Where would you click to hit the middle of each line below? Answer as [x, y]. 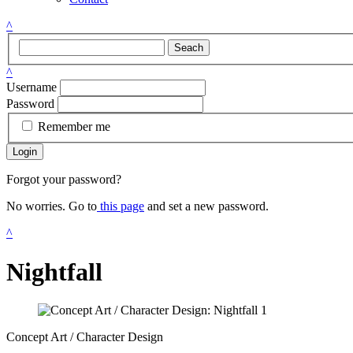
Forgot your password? [64, 180]
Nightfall [54, 271]
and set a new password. [206, 206]
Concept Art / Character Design [85, 337]
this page [121, 206]
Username [32, 87]
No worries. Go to [52, 206]
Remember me [74, 127]
